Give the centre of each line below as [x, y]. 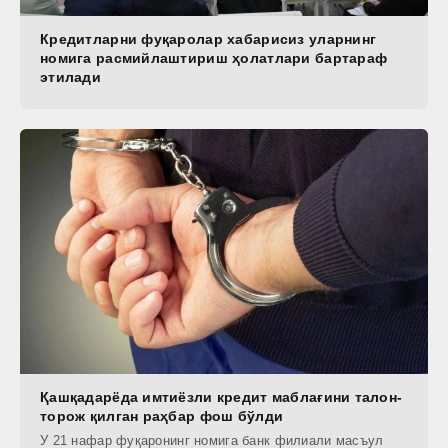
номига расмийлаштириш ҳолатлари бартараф [214, 58]
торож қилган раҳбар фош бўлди [162, 416]
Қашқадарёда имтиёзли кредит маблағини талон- [221, 397]
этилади [70, 77]
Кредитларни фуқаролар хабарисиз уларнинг [208, 39]
